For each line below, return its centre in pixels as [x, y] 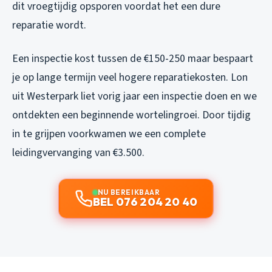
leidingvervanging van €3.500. [78, 152]
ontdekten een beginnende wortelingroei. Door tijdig [131, 115]
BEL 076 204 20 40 [145, 202]
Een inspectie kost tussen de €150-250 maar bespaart [133, 58]
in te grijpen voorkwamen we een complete [109, 134]
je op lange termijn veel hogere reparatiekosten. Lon [130, 77]
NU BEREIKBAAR [129, 192]
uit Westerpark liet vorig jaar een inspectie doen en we [134, 96]
